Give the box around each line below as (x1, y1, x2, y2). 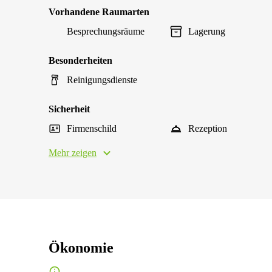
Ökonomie (49, 240, 114, 256)
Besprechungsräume (67, 26, 144, 36)
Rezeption (188, 123, 227, 134)
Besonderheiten (49, 55, 112, 66)
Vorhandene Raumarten (49, 7, 149, 17)
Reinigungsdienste (67, 75, 137, 85)
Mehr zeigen (49, 148, 97, 158)
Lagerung (188, 26, 225, 36)
